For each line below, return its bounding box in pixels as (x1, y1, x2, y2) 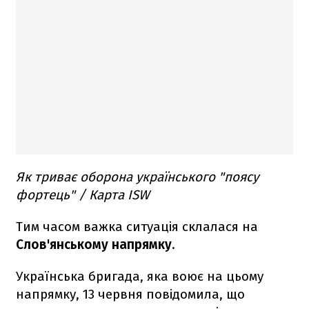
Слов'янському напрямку (16, 237, 172, 253)
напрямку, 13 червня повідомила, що (16, 286, 245, 303)
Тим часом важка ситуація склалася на (16, 219, 258, 235)
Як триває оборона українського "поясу (16, 169, 259, 186)
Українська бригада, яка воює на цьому (16, 268, 263, 285)
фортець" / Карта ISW (16, 187, 150, 203)
